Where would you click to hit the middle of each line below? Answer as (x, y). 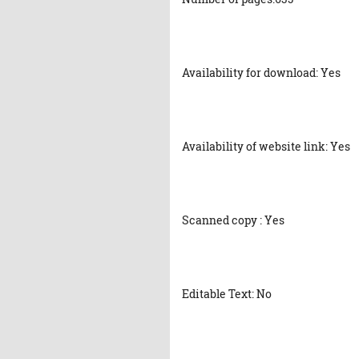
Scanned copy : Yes (233, 220)
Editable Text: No (227, 294)
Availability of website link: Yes (266, 147)
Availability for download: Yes (261, 73)
